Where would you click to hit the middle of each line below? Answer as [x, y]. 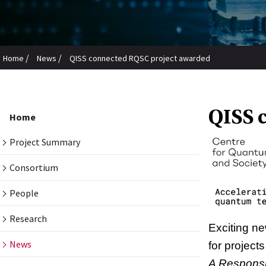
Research [28, 219]
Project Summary [45, 142]
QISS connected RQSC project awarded [140, 58]
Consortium [34, 168]
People [24, 193]
